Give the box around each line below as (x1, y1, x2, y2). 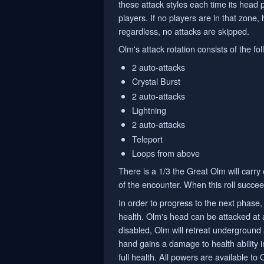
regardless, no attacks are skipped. (118, 25, 249, 38)
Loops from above (132, 147, 200, 160)
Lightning (132, 103, 167, 116)
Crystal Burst (132, 75, 181, 88)
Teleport (132, 132, 163, 145)
